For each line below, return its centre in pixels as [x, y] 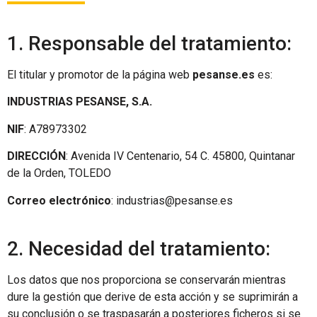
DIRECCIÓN [36, 156]
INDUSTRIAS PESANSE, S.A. [80, 102]
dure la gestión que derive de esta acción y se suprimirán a [152, 296]
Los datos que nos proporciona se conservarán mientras [146, 279]
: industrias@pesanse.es [172, 200]
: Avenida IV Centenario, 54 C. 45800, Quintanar [180, 156]
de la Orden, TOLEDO [59, 173]
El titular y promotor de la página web [100, 74]
